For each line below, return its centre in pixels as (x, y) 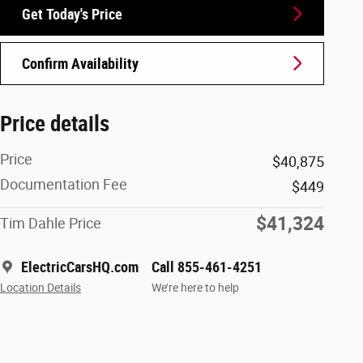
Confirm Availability (80, 63)
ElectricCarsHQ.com (80, 267)
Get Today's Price (72, 14)
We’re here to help (195, 287)
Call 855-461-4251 (207, 267)
